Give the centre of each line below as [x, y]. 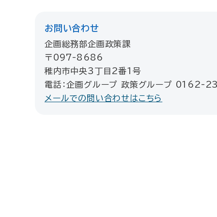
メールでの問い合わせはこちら [104, 98]
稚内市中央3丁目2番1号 [93, 71]
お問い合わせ [72, 28]
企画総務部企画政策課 [88, 44]
